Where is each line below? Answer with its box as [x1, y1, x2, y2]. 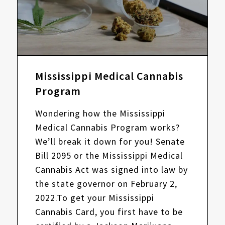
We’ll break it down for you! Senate [35, 136, 185, 148]
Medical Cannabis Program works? [35, 122, 180, 134]
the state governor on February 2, [35, 178, 177, 190]
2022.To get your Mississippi [35, 192, 154, 204]
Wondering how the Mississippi [35, 107, 165, 120]
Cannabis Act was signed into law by [35, 164, 188, 176]
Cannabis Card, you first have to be [35, 206, 183, 218]
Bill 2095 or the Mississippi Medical [35, 150, 183, 162]
